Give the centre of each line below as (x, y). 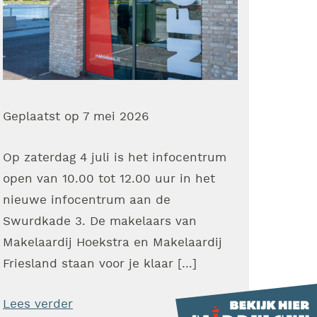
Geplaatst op (43, 117)
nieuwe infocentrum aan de (87, 200)
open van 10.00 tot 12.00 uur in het (109, 179)
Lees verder (38, 304)
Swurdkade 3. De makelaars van (100, 221)
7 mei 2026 (116, 117)
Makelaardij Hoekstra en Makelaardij (113, 242)
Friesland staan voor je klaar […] (100, 264)
